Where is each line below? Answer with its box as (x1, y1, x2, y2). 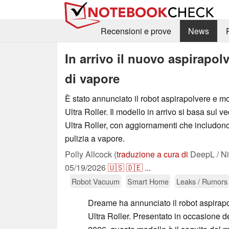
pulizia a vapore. (65, 132, 125, 144)
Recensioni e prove (100, 25, 171, 37)
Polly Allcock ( (65, 148, 117, 160)
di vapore (65, 69, 120, 87)
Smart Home (127, 175, 169, 187)
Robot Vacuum (72, 175, 120, 187)
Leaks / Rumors (176, 175, 227, 187)
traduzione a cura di (117, 148, 188, 160)
